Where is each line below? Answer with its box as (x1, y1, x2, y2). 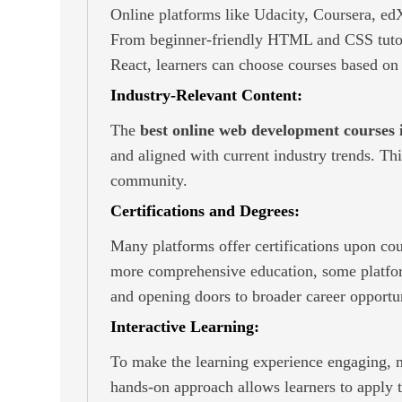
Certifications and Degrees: (110, 201, 300, 220)
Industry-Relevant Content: (110, 85, 302, 104)
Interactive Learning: (110, 317, 259, 336)
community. (110, 170, 188, 189)
